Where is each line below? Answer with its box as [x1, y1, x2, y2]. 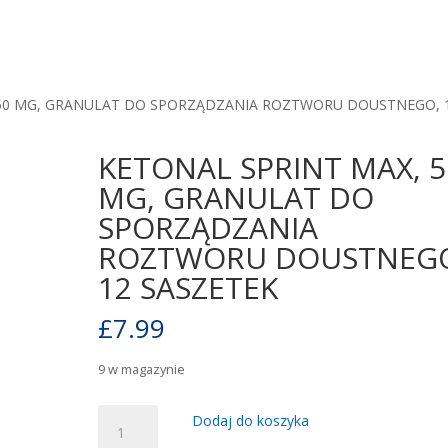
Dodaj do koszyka [192, 411, 310, 431]
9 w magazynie [98, 360, 186, 378]
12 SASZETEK [98, 267, 279, 308]
